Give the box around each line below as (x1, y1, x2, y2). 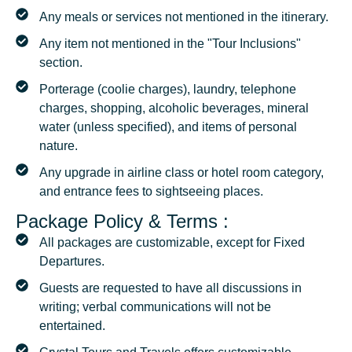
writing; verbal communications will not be (39, 300, 271, 314)
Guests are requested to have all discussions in (39, 281, 302, 295)
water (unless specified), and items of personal (39, 120, 297, 134)
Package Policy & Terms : (16, 211, 229, 233)
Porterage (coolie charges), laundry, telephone (39, 82, 296, 97)
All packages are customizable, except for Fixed (39, 236, 305, 250)
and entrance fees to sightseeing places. (39, 185, 263, 199)
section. (39, 56, 82, 70)
